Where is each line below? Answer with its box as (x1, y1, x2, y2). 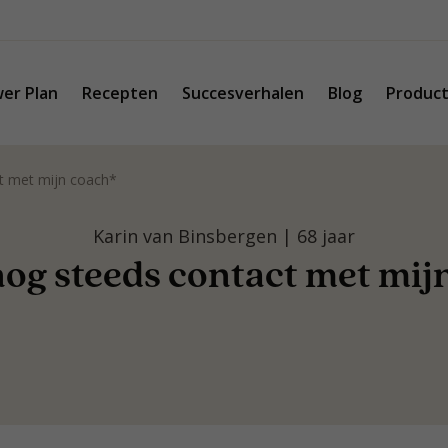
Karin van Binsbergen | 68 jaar (93, 224, 355, 248)
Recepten (82, 82, 158, 104)
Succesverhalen (182, 82, 304, 104)
